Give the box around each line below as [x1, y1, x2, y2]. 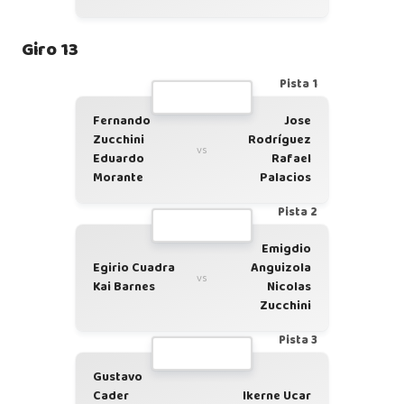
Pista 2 [278, 203, 317, 222]
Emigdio [262, 239, 311, 259]
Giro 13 [22, 35, 78, 64]
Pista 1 [280, 75, 317, 94]
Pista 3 [279, 331, 317, 350]
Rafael [271, 149, 311, 169]
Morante [93, 168, 143, 188]
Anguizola [251, 258, 311, 278]
